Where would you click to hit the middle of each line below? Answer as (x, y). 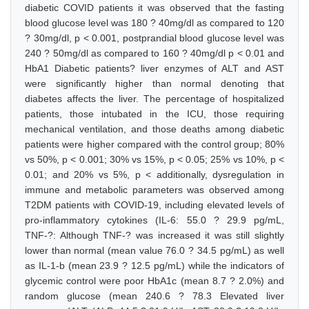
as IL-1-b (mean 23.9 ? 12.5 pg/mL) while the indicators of (154, 266)
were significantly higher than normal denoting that (154, 83)
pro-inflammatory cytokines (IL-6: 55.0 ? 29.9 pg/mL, (154, 220)
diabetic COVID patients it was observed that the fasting (154, 8)
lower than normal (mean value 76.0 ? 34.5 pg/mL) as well (154, 250)
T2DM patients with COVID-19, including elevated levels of (154, 205)
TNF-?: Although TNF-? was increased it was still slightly (154, 235)
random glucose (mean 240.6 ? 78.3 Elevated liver (154, 296)
